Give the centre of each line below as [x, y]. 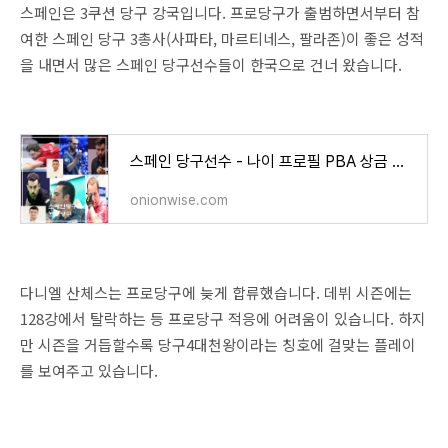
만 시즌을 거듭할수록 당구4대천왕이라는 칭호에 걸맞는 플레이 [218, 344]
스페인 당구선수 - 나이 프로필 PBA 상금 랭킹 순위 [398, 161]
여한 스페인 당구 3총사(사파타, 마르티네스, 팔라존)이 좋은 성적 [222, 38]
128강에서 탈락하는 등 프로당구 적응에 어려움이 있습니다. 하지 [223, 318]
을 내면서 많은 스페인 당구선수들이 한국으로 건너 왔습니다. [213, 64]
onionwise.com [179, 199]
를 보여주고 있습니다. [89, 370]
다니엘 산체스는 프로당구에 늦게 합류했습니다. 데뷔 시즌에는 [216, 292]
